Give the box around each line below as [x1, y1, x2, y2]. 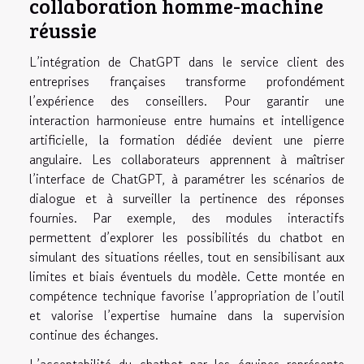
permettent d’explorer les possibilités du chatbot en [29, 227, 344, 248]
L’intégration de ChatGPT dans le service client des [29, 52, 344, 72]
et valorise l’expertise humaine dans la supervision [29, 305, 344, 326]
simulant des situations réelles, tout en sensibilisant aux [29, 247, 344, 267]
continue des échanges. [29, 325, 158, 345]
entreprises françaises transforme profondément [29, 71, 344, 92]
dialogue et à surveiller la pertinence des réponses [29, 188, 344, 209]
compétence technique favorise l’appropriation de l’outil [29, 286, 344, 306]
